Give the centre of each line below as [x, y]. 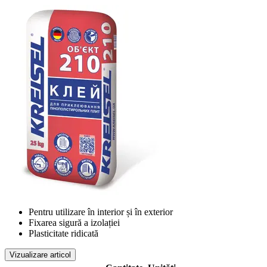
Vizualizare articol [40, 255]
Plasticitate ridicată [63, 234]
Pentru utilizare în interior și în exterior [101, 212]
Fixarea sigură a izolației [74, 223]
